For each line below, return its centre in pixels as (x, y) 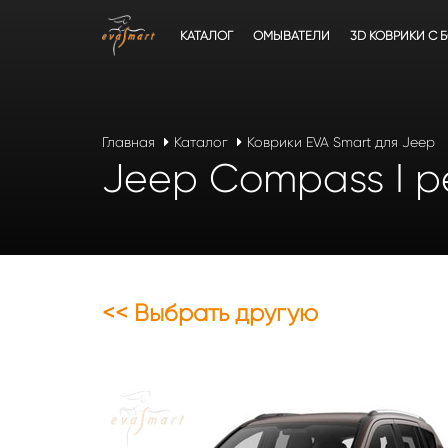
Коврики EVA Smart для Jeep (341, 141)
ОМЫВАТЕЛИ (291, 35)
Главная (128, 141)
